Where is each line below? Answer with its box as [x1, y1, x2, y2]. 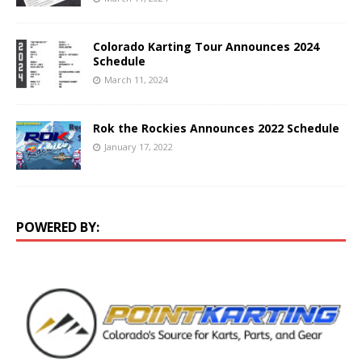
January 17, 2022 [104, 140, 173, 153]
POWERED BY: [16, 217, 99, 236]
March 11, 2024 [104, 73, 168, 86]
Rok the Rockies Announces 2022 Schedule [93, 120, 339, 136]
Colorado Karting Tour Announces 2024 [93, 38, 319, 54]
